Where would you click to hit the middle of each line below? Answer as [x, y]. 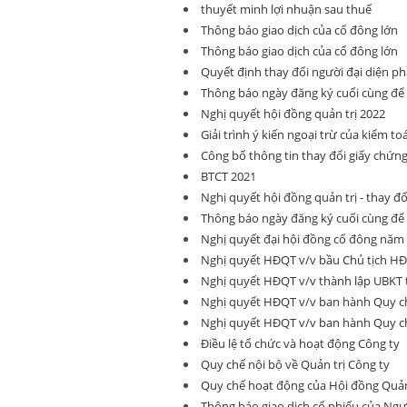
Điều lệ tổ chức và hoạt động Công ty [300, 343]
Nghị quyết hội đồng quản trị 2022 [293, 114]
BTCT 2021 [228, 176]
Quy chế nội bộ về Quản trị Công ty [295, 364]
